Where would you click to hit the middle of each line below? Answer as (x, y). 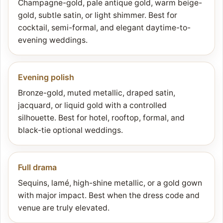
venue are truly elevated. (64, 208)
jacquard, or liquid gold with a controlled (92, 106)
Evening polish (46, 77)
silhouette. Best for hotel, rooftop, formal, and (101, 118)
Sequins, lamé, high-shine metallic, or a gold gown (110, 183)
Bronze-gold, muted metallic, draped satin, (97, 93)
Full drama (37, 167)
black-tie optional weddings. (70, 130)
